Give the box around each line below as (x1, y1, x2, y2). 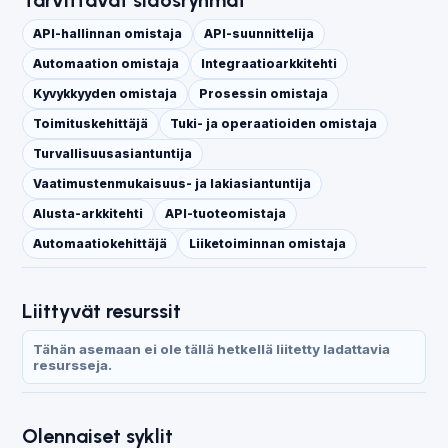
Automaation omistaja (33, 55, 180, 71)
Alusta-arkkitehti (33, 205, 144, 221)
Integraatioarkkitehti (201, 55, 338, 71)
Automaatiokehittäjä (33, 235, 168, 251)
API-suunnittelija (204, 25, 315, 41)
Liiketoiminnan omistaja (189, 235, 347, 251)
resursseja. (33, 356, 113, 373)
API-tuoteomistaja (165, 205, 287, 221)
